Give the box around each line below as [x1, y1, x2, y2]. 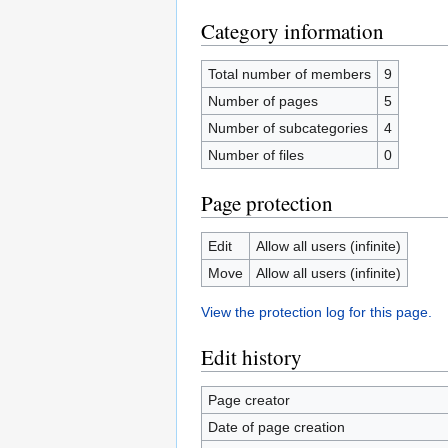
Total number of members [207, 66, 371, 82]
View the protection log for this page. [201, 304, 432, 320]
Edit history [201, 343, 302, 371]
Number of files [207, 147, 304, 163]
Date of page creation [207, 419, 345, 435]
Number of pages [207, 93, 318, 109]
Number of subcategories [207, 120, 368, 136]
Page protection [201, 189, 333, 217]
